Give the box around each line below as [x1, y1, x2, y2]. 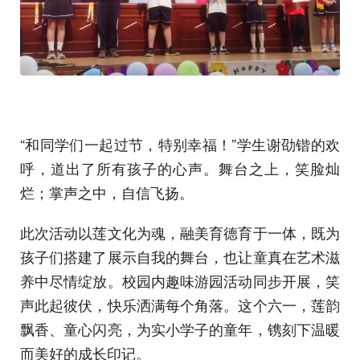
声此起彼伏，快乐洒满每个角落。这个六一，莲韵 [20, 294, 340, 316]
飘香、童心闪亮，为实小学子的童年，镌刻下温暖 [20, 318, 340, 340]
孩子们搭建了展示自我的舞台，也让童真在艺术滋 [20, 246, 340, 268]
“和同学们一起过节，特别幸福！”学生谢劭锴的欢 [20, 133, 340, 155]
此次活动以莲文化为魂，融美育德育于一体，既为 [20, 222, 340, 243]
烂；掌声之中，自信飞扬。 [20, 182, 194, 203]
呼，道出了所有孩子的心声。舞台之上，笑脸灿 [20, 157, 340, 179]
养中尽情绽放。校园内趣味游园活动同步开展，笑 [20, 270, 340, 292]
